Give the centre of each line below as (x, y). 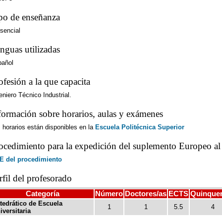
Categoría (43, 194)
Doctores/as (146, 194)
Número (109, 194)
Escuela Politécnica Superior (140, 127)
